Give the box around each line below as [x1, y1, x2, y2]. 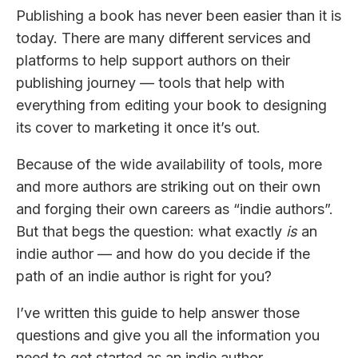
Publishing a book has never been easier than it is [16, 6, 341, 24]
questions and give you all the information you [16, 326, 320, 344]
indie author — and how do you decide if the [16, 245, 310, 262]
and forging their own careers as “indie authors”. [16, 200, 333, 217]
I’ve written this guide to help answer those [16, 304, 300, 321]
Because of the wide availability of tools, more [16, 155, 322, 173]
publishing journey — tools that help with [16, 74, 284, 91]
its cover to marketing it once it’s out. [16, 118, 261, 136]
